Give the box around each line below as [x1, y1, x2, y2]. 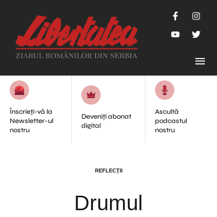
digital [81, 121, 101, 130]
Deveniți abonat [81, 112, 131, 121]
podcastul [155, 117, 187, 125]
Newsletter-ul [10, 117, 53, 125]
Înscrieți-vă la [10, 108, 52, 116]
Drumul [74, 191, 143, 215]
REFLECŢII [94, 168, 123, 173]
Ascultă [155, 108, 179, 116]
